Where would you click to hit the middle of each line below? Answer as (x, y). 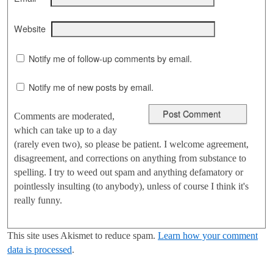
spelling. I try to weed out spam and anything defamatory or (129, 172)
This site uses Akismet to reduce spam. (83, 235)
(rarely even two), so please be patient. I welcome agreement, (131, 144)
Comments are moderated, (64, 116)
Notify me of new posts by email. (91, 87)
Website (30, 29)
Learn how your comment (208, 235)
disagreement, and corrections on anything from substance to (130, 158)
